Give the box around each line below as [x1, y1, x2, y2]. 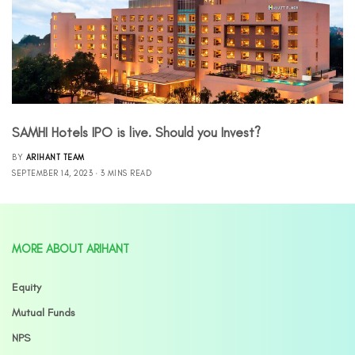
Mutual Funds [12, 306, 75, 320]
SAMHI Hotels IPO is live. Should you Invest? [12, 124, 261, 141]
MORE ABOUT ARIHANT [12, 242, 129, 257]
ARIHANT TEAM [25, 152, 85, 163]
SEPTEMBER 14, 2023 [12, 168, 93, 179]
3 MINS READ [100, 168, 151, 179]
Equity [12, 281, 41, 295]
